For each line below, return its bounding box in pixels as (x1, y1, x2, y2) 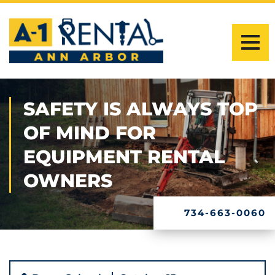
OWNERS (23, 169, 112, 193)
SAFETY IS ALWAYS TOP (23, 98, 258, 121)
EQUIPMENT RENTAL (23, 145, 225, 169)
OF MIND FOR (23, 122, 156, 145)
